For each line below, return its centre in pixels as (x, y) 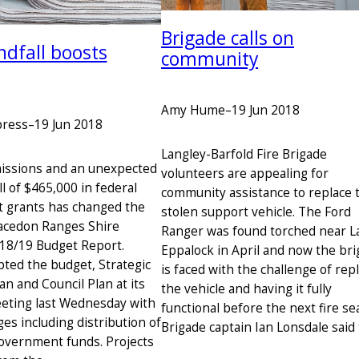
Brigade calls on (228, 38)
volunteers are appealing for (245, 173)
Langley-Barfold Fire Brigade (244, 154)
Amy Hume (193, 111)
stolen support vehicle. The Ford (256, 212)
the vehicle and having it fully (246, 288)
